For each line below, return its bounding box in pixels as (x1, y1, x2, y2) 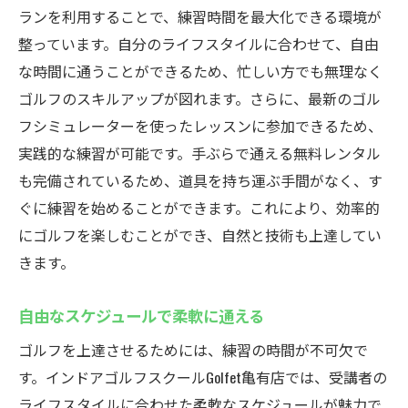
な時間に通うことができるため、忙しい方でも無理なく (18, 60, 382, 82)
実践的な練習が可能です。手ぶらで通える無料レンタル (18, 142, 381, 164)
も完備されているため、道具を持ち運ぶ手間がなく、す (18, 169, 382, 191)
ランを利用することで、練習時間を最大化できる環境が (18, 5, 382, 27)
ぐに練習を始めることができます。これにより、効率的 (18, 197, 380, 219)
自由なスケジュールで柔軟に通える (18, 303, 264, 327)
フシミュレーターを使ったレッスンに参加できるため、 (18, 115, 382, 137)
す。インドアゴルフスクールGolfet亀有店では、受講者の (18, 366, 387, 388)
